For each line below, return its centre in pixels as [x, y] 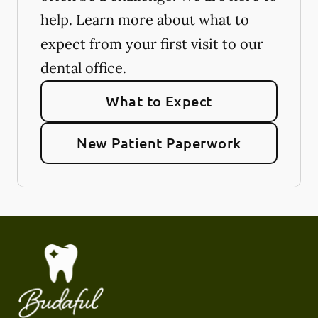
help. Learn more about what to [145, 20]
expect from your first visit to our [152, 44]
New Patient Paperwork [159, 143]
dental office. [83, 68]
